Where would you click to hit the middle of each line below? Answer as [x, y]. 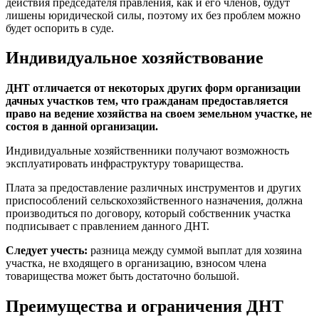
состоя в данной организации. [82, 127]
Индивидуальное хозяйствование [135, 58]
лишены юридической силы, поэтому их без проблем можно [153, 15]
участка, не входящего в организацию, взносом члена [136, 263]
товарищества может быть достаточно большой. [122, 276]
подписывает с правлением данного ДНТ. [108, 226]
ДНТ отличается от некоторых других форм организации [153, 88]
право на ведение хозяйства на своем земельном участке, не [159, 114]
